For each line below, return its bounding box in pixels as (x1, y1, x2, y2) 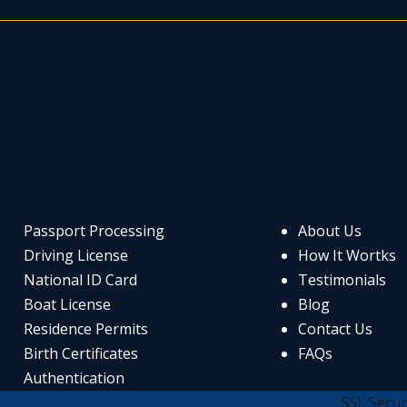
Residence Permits (23, 319, 148, 339)
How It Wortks (297, 245, 396, 265)
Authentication (23, 368, 124, 388)
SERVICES (23, 129, 194, 173)
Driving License (23, 245, 128, 265)
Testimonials (297, 270, 386, 290)
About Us (297, 221, 362, 241)
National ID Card (23, 270, 137, 290)
